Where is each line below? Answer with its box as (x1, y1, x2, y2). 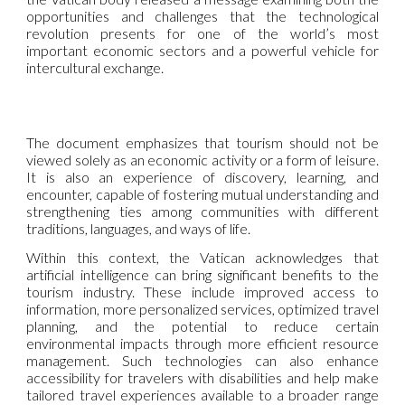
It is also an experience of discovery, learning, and (26, 168, 379, 185)
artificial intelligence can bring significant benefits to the (26, 266, 379, 284)
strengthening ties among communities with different (26, 202, 379, 220)
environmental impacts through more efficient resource (26, 334, 379, 353)
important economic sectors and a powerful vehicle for (26, 41, 379, 59)
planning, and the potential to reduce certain (26, 317, 379, 335)
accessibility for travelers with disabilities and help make (26, 369, 379, 387)
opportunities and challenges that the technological (26, 6, 379, 24)
